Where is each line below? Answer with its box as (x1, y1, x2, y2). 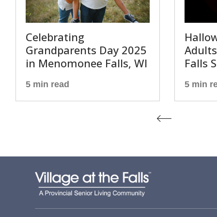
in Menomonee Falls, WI (26, 56, 147, 70)
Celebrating (26, 30, 84, 44)
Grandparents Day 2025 (26, 43, 147, 57)
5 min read (26, 79, 69, 89)
